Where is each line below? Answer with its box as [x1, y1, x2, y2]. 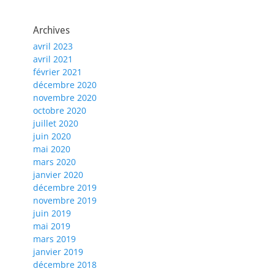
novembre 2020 [33, 92, 97, 104]
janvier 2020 [33, 169, 83, 181]
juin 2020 [33, 130, 71, 143]
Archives [33, 24, 70, 37]
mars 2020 [33, 156, 76, 168]
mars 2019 [33, 233, 76, 245]
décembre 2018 [33, 259, 97, 271]
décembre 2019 [33, 182, 97, 194]
